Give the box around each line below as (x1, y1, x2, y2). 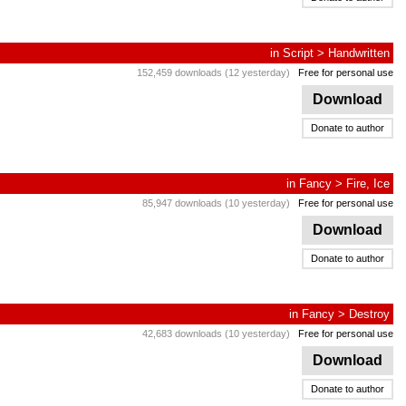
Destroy (349, 307, 390, 321)
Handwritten (328, 46, 390, 60)
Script (283, 46, 314, 60)
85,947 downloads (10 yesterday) (142, 198, 290, 208)
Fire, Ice (346, 177, 390, 190)
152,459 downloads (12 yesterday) (137, 67, 290, 78)
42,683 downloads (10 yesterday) (142, 328, 290, 339)
